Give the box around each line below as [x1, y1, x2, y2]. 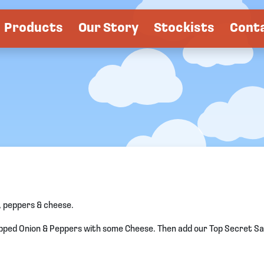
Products [4, 22, 63, 35]
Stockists [154, 22, 214, 35]
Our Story [78, 22, 138, 35]
